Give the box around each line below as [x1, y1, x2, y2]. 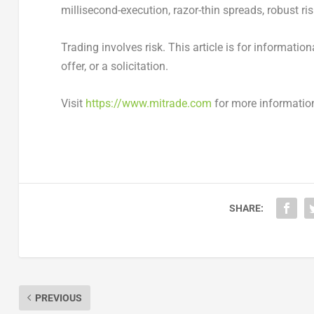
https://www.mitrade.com [85, 96, 212, 110]
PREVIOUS [34, 292, 82, 303]
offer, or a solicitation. [60, 60, 168, 74]
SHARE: [228, 202, 264, 214]
